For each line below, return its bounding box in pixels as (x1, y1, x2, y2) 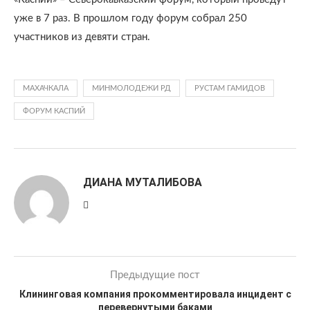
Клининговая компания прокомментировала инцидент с (19, 289, 291, 300)
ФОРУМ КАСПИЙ (23, 107, 85, 115)
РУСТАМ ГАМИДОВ (194, 84, 265, 92)
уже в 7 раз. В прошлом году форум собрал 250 (14, 13, 247, 24)
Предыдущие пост (110, 270, 200, 280)
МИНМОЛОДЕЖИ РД (92, 84, 171, 92)
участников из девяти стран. (14, 32, 150, 42)
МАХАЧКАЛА (23, 84, 69, 92)
